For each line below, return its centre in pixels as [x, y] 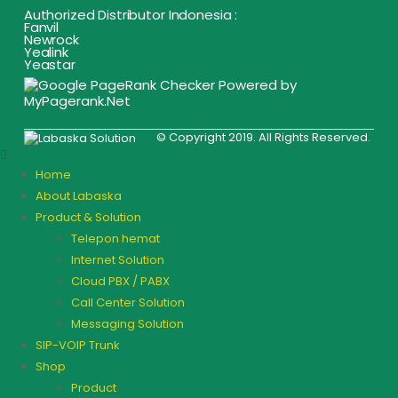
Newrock [51, 39]
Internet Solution [118, 259]
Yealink [46, 52]
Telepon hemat [115, 238]
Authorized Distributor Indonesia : [131, 14]
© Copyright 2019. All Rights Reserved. [263, 138]
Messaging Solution [127, 323]
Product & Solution [88, 217]
